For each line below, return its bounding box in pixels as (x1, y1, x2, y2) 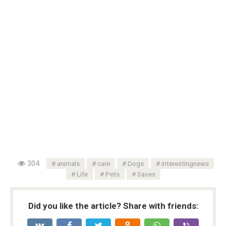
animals (56, 159, 80, 167)
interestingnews (161, 159, 209, 167)
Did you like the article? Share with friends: (28, 200, 198, 211)
